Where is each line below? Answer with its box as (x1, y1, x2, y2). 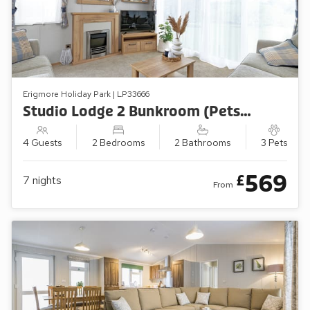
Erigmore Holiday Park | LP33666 (23, 89, 149, 100)
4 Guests (23, 136, 62, 149)
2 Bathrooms (174, 136, 231, 149)
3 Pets (260, 136, 287, 149)
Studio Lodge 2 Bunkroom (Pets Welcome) (240, 103, 251, 120)
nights (33, 173, 62, 188)
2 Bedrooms (91, 136, 145, 149)
